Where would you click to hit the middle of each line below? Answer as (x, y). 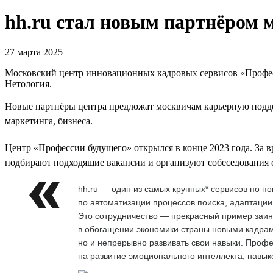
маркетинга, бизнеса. (49, 121)
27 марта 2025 (34, 52)
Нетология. (28, 83)
